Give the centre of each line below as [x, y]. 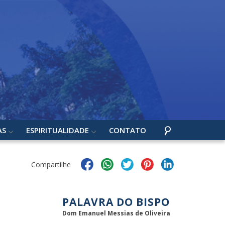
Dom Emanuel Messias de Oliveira [116, 213]
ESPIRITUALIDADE [57, 130]
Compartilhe [51, 164]
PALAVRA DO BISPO [116, 202]
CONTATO [127, 130]
